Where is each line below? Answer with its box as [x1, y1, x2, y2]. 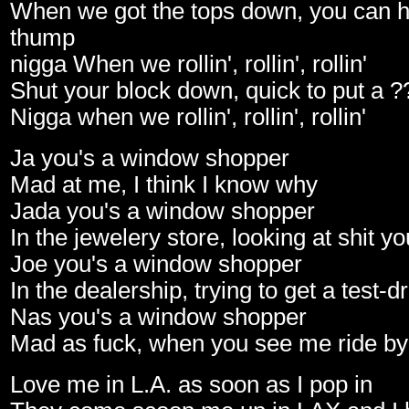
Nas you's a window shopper [10, 304, 307, 330]
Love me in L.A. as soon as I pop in [10, 372, 372, 398]
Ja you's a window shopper [10, 145, 289, 172]
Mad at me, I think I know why [10, 172, 318, 198]
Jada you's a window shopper [10, 198, 315, 225]
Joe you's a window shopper [10, 251, 302, 278]
